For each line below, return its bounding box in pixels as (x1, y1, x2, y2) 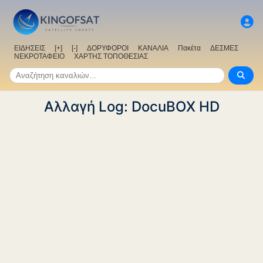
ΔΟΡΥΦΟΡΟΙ (87, 44, 129, 53)
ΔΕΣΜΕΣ (210, 44, 238, 53)
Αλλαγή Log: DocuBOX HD (43, 98, 220, 116)
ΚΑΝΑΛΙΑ (138, 44, 168, 53)
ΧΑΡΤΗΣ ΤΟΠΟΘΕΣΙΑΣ (74, 52, 148, 61)
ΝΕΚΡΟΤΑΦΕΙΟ (14, 52, 65, 61)
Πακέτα (178, 44, 201, 53)
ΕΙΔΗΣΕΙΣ (14, 44, 45, 53)
